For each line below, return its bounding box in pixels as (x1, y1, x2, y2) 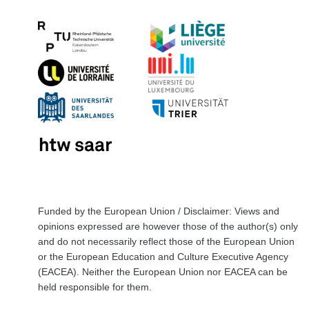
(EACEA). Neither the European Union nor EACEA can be (38, 266, 288, 277)
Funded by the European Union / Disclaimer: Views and (38, 205, 279, 217)
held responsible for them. (38, 281, 152, 292)
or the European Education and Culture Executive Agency (38, 250, 288, 262)
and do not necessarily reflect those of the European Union (38, 235, 295, 247)
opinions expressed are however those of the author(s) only (38, 220, 298, 232)
